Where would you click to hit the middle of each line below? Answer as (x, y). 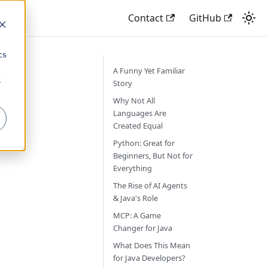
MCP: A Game (137, 215)
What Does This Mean (151, 245)
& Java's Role (135, 198)
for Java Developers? (149, 258)
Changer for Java (142, 228)
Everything (132, 168)
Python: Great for (144, 143)
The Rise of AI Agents (150, 185)
